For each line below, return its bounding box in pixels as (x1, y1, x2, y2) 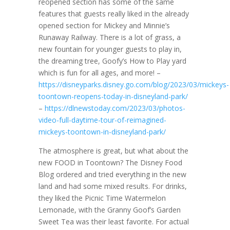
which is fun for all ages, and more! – (38, 68, 161, 78)
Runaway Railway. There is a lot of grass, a (38, 32, 181, 42)
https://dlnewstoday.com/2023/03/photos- (44, 103, 185, 113)
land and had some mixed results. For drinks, (38, 181, 187, 191)
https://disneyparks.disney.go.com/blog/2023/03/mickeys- (38, 80, 229, 89)
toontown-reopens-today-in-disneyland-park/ (38, 91, 188, 101)
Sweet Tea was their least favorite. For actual (38, 217, 189, 226)
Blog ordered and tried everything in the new (38, 169, 186, 179)
